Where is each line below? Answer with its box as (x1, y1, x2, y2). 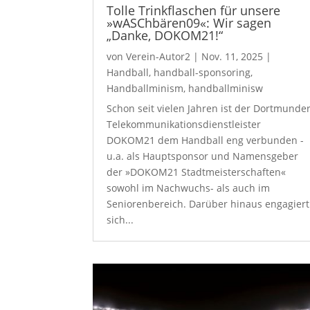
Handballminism (107, 82, 184, 95)
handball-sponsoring (154, 66, 251, 79)
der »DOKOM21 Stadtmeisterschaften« (107, 165, 286, 179)
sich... (107, 213, 134, 226)
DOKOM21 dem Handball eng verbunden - (107, 134, 304, 147)
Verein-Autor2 (126, 50, 191, 63)
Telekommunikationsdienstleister (107, 118, 262, 131)
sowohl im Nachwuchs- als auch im (107, 181, 271, 194)
